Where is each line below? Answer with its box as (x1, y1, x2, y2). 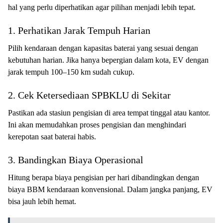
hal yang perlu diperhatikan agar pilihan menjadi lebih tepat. (8, 2, 196, 11)
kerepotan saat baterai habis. (8, 132, 96, 141)
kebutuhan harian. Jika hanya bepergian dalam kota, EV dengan (8, 55, 209, 64)
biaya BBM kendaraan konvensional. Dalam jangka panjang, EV (8, 185, 213, 194)
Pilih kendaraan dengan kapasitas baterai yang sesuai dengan (8, 43, 198, 52)
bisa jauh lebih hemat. (8, 197, 76, 206)
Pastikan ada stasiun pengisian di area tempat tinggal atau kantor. (8, 108, 210, 117)
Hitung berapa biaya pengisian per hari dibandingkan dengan (8, 173, 199, 182)
